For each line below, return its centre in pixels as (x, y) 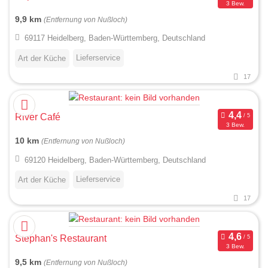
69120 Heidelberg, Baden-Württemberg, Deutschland (115, 160)
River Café (38, 117)
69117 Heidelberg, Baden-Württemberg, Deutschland (115, 38)
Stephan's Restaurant (61, 239)
